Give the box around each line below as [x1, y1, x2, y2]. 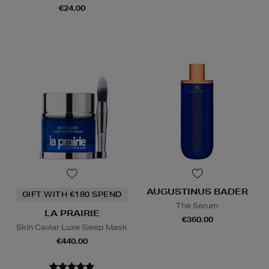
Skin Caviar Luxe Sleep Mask [16, 222, 127, 233]
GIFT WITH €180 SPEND [22, 189, 122, 200]
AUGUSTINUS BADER [147, 186, 248, 198]
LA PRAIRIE [44, 208, 100, 219]
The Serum [176, 201, 219, 211]
